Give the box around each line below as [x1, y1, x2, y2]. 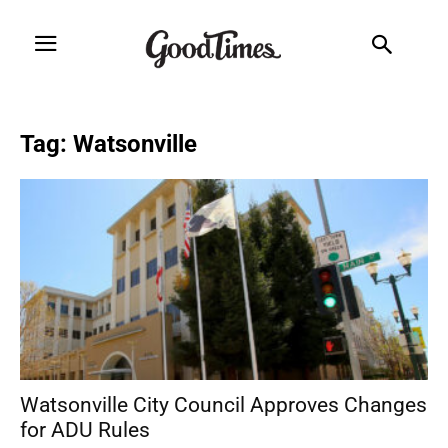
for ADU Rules [20, 418, 150, 443]
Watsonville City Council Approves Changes [20, 393, 427, 418]
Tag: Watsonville [20, 129, 197, 158]
